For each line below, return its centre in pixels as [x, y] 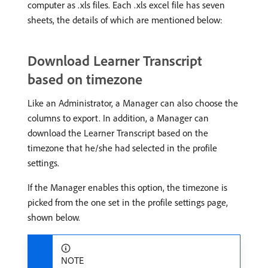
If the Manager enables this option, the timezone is [127, 187]
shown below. [54, 217]
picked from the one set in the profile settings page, [128, 202]
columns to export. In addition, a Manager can [118, 118]
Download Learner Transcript [115, 60]
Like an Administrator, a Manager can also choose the [133, 103]
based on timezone [85, 79]
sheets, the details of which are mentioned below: [125, 19]
